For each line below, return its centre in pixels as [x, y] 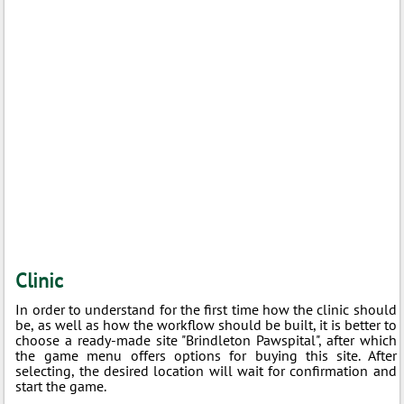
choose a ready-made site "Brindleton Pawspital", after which [206, 340]
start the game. [61, 386]
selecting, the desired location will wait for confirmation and [206, 370]
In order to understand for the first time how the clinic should [206, 309]
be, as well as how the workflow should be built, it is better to [206, 324]
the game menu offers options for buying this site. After [206, 355]
